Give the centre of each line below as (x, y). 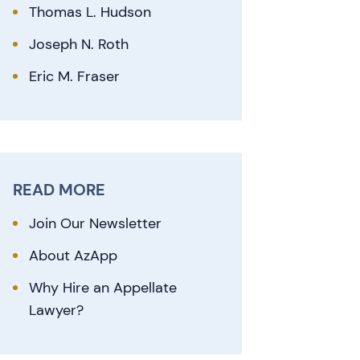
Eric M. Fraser (75, 76)
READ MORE (59, 190)
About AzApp (74, 256)
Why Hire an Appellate (103, 288)
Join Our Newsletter (96, 223)
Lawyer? (57, 310)
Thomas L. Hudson (90, 12)
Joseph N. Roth (79, 44)
